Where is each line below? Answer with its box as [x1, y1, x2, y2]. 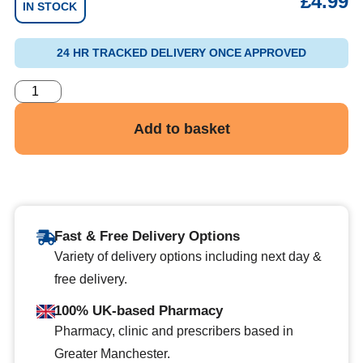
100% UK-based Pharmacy [53, 303, 223, 319]
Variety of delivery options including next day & [54, 249, 322, 263]
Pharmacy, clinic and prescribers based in [53, 324, 293, 339]
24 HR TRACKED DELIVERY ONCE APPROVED [57, 46, 306, 60]
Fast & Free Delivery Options [54, 228, 241, 244]
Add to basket [133, 120, 230, 137]
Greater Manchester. [53, 347, 170, 361]
